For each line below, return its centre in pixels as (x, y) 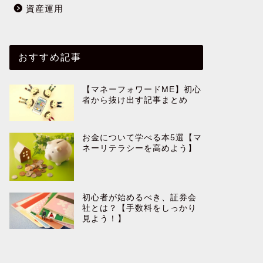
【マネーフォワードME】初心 (141, 89)
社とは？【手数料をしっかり (139, 208)
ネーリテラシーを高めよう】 (139, 148)
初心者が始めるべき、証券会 (139, 198)
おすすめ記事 (50, 57)
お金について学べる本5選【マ (142, 137)
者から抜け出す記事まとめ (135, 100)
